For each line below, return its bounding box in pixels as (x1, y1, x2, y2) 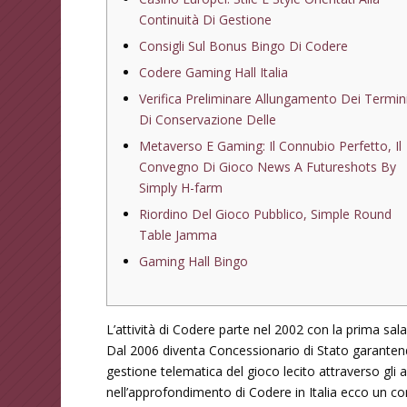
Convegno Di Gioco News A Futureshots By (139, 157, 397, 175)
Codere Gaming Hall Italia (139, 63, 289, 81)
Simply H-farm (139, 178, 223, 196)
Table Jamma (139, 225, 218, 243)
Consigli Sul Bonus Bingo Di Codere (139, 36, 349, 55)
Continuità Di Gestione (139, 10, 273, 28)
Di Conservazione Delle (139, 110, 277, 128)
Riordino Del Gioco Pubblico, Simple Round (139, 204, 392, 223)
